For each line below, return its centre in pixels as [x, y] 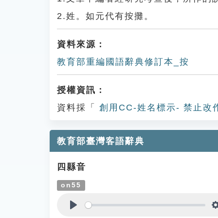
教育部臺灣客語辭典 [101, 141]
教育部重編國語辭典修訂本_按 [123, 62]
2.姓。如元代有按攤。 [105, 16]
